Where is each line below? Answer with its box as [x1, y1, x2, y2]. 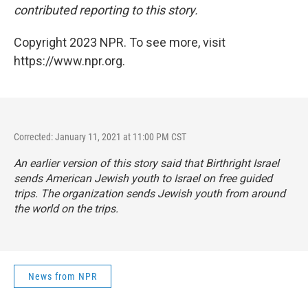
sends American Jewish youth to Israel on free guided [14, 172, 272, 186]
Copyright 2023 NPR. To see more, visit [14, 35, 225, 50]
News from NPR [28, 271, 97, 283]
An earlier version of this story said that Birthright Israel [14, 157, 279, 170]
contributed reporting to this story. [14, 3, 198, 18]
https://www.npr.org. [14, 54, 125, 69]
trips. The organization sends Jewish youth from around [14, 187, 285, 201]
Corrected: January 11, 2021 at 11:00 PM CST [14, 131, 186, 143]
